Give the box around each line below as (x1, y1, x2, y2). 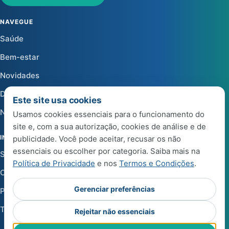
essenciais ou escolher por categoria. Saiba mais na (13, 146, 200, 156)
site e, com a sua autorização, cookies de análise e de (13, 122, 206, 131)
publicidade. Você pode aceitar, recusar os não (13, 134, 181, 144)
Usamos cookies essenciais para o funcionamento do (13, 109, 204, 119)
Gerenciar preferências (74, 185, 155, 193)
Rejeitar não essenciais (74, 207, 155, 216)
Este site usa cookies (13, 95, 102, 105)
